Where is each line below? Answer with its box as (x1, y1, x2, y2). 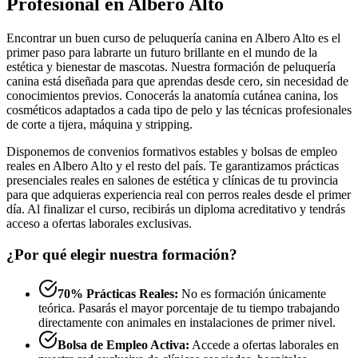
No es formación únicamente (178, 286, 326, 300)
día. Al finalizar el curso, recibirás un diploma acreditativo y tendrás (6, 202, 345, 217)
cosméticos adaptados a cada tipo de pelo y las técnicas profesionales (6, 103, 352, 117)
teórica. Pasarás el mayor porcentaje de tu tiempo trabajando (38, 300, 340, 315)
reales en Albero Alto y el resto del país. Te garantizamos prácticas (6, 159, 339, 173)
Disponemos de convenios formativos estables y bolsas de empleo (6, 145, 337, 159)
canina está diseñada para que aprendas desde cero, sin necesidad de (6, 74, 348, 89)
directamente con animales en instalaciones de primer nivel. (38, 315, 336, 329)
